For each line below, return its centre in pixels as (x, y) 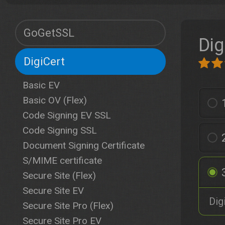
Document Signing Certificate (84, 145)
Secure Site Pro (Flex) (68, 206)
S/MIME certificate (62, 160)
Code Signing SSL (60, 130)
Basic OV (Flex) (55, 100)
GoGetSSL (49, 33)
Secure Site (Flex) (59, 176)
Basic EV (41, 85)
